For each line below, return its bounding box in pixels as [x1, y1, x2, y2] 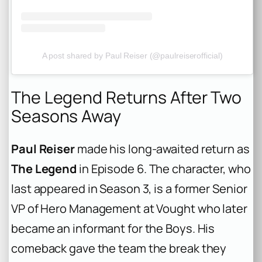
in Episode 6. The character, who [77, 161, 251, 177]
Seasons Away [11, 104, 121, 127]
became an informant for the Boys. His [11, 220, 215, 237]
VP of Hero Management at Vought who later [11, 201, 247, 217]
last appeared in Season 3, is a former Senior [11, 181, 247, 197]
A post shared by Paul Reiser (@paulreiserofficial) [42, 50, 223, 60]
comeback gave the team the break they [11, 240, 227, 257]
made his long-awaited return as [74, 141, 250, 157]
